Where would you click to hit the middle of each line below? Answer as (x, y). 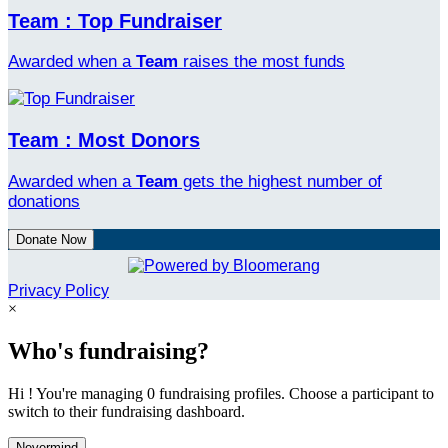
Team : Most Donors (104, 140)
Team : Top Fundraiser (115, 20)
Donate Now (51, 240)
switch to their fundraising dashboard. (126, 412)
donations (44, 202)
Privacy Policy (58, 291)
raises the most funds (261, 62)
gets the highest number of (280, 182)
